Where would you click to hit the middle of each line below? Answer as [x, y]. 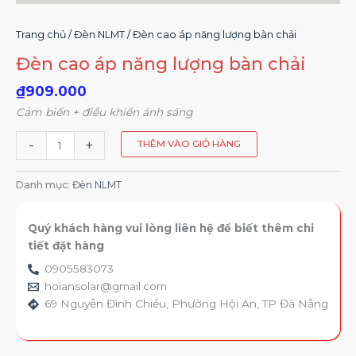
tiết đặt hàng [66, 245]
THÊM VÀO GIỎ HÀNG [189, 144]
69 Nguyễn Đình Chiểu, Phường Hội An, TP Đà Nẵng [186, 303]
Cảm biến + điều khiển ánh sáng [104, 112]
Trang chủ [41, 34]
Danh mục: [44, 185]
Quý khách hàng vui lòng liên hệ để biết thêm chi [171, 228]
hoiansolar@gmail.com [105, 286]
